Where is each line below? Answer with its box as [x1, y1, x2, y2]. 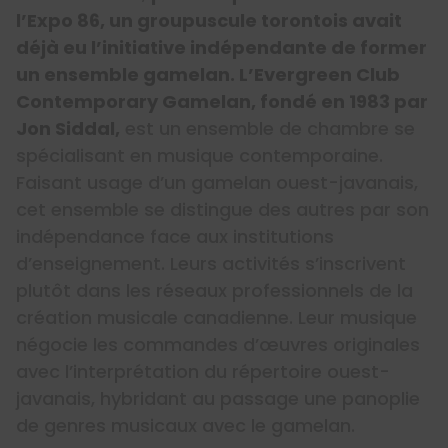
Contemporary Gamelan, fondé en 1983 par [16, 88, 428, 114]
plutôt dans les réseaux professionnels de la [16, 277, 413, 303]
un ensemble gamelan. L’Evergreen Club [16, 61, 400, 87]
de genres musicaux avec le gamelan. [16, 412, 355, 438]
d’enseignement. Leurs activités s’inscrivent [16, 250, 406, 276]
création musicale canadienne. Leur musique [16, 304, 417, 330]
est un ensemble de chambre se [120, 115, 415, 141]
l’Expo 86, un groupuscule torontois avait [16, 7, 402, 33]
